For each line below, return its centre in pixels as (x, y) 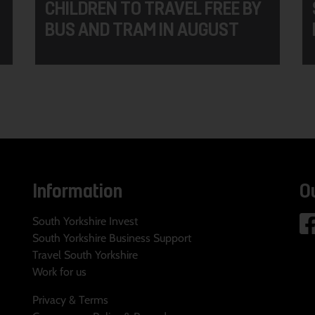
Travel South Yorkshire (85, 255)
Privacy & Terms (70, 300)
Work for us (59, 271)
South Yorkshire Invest (85, 221)
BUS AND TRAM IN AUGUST (142, 29)
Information (77, 189)
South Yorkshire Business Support (112, 238)
